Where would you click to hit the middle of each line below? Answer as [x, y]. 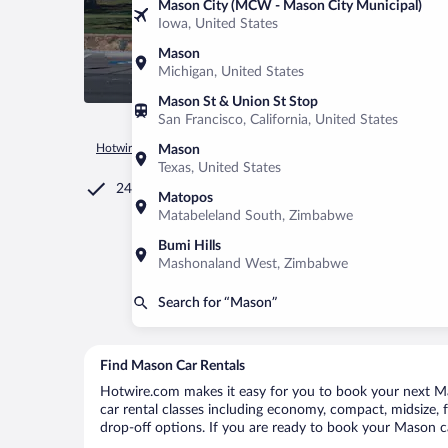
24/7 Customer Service [187, 189]
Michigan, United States [231, 72]
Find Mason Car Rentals [172, 366]
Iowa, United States [218, 24]
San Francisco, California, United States [278, 120]
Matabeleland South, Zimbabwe [255, 216]
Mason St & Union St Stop [238, 102]
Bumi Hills [189, 246]
